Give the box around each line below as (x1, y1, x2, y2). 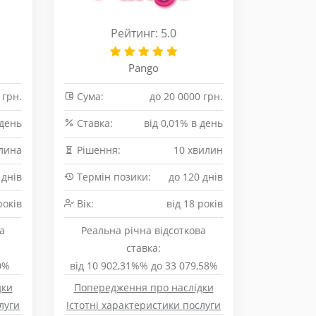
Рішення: (74, 143, 121, 157)
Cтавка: (74, 116, 113, 130)
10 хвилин (174, 143, 223, 157)
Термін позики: (74, 170, 151, 183)
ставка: (126, 241, 161, 255)
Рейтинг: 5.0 (111, 25, 176, 41)
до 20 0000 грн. (150, 90, 223, 103)
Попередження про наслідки (73, 281, 214, 294)
